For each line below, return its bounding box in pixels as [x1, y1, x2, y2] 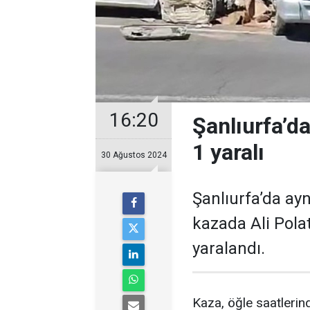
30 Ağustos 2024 [100, 150, 167, 160]
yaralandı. [192, 239, 265, 258]
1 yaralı [192, 139, 264, 165]
